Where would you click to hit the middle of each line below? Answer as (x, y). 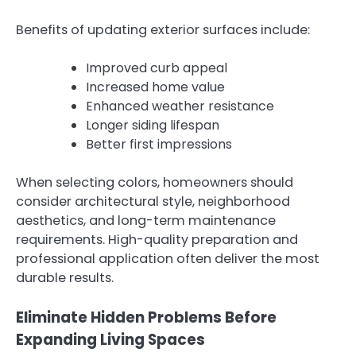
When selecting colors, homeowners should (155, 182)
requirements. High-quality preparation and (157, 239)
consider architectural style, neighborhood (153, 201)
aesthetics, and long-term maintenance (146, 220)
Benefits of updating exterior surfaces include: (163, 29)
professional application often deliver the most (168, 258)
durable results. (65, 277)
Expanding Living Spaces (110, 339)
